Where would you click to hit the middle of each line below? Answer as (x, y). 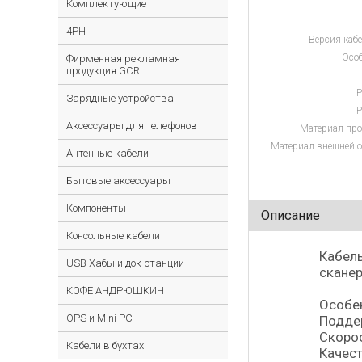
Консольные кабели (113, 236)
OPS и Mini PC (99, 318)
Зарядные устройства (120, 98)
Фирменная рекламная (123, 59)
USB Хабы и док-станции (125, 263)
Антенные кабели (107, 153)
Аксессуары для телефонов (132, 126)
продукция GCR (103, 71)
